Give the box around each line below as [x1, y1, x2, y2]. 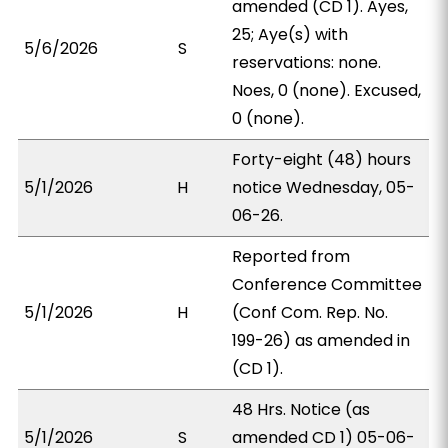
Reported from [232, 245, 351, 268]
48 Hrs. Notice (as [232, 398, 371, 421]
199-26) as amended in [232, 329, 411, 352]
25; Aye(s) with [232, 23, 349, 46]
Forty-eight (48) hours [232, 148, 412, 171]
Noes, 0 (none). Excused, [232, 79, 422, 102]
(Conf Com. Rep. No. [232, 301, 389, 324]
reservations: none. [232, 51, 382, 74]
